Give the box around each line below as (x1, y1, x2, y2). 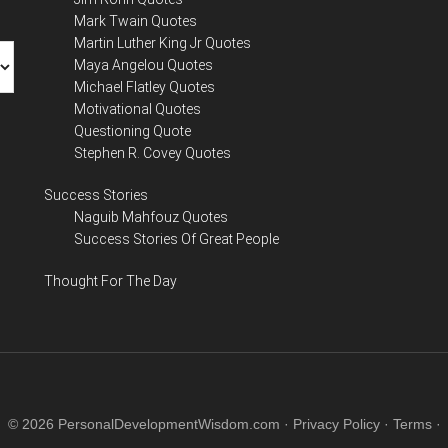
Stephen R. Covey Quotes (74, 145, 231, 162)
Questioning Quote (74, 123, 191, 140)
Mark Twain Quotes (74, 13, 197, 30)
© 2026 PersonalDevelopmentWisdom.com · (7, 416, 293, 433)
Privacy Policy (292, 416, 380, 433)
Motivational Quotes (74, 101, 201, 118)
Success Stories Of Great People (74, 231, 279, 248)
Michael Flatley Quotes (74, 79, 215, 96)
